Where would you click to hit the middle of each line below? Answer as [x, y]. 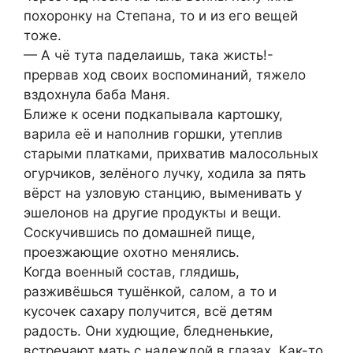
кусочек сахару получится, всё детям [148, 311]
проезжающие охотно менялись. [132, 252]
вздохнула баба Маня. [97, 94]
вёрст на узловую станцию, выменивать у [163, 193]
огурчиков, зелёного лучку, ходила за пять [165, 173]
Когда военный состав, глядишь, [132, 271]
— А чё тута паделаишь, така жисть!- [149, 55]
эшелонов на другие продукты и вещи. [152, 212]
